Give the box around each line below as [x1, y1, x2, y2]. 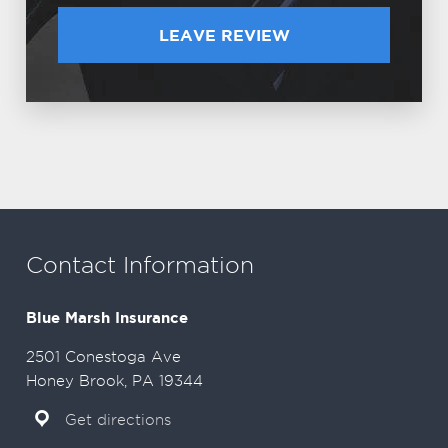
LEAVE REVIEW [158, 26, 290, 44]
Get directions [64, 412, 171, 428]
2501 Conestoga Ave [26, 349, 181, 365]
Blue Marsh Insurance [26, 309, 188, 326]
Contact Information [26, 252, 254, 277]
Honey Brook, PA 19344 [26, 373, 203, 389]
